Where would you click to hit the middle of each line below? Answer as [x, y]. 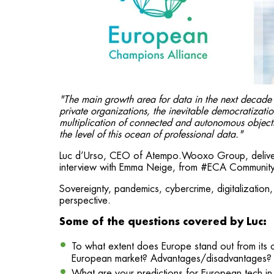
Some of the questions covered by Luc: [165, 222]
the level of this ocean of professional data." [151, 135]
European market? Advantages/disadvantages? [172, 259]
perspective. [85, 201]
